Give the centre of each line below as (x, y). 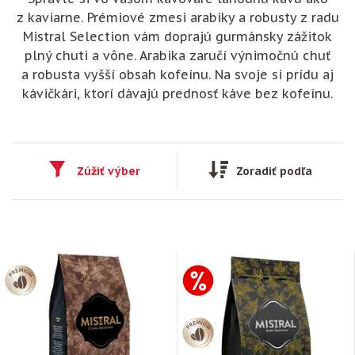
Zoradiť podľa (274, 171)
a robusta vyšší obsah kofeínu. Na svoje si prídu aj (177, 74)
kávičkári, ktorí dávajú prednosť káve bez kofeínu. (177, 93)
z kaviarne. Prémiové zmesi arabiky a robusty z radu (177, 17)
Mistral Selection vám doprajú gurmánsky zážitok (177, 36)
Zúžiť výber (108, 171)
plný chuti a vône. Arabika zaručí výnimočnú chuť (177, 55)
